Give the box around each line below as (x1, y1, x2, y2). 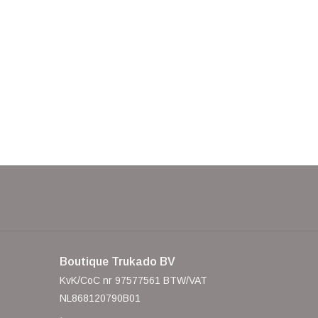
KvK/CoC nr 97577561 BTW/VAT (59, 275, 207, 287)
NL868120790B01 (59, 292, 141, 305)
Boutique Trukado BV (59, 256, 175, 268)
